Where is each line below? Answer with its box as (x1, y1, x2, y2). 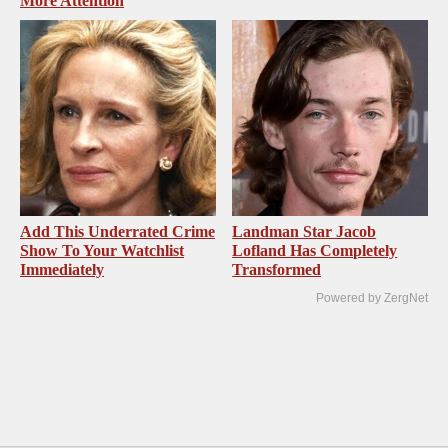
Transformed (232, 260, 322, 278)
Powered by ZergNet (316, 290, 428, 305)
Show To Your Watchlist (20, 241, 184, 259)
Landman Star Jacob (232, 222, 377, 240)
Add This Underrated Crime (20, 222, 215, 240)
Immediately (20, 260, 104, 278)
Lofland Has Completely (232, 241, 398, 259)
